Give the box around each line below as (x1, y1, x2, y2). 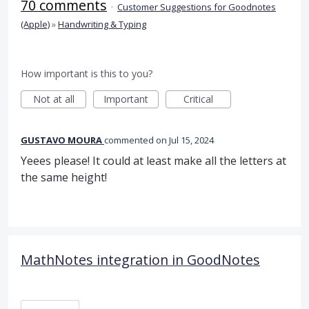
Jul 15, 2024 (169, 133, 214, 146)
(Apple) (21, 17, 50, 30)
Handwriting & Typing (58, 17, 146, 30)
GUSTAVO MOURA (21, 133, 102, 146)
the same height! (21, 169, 107, 185)
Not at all (32, 92, 74, 106)
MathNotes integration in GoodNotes (21, 250, 260, 269)
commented (104, 133, 156, 146)
